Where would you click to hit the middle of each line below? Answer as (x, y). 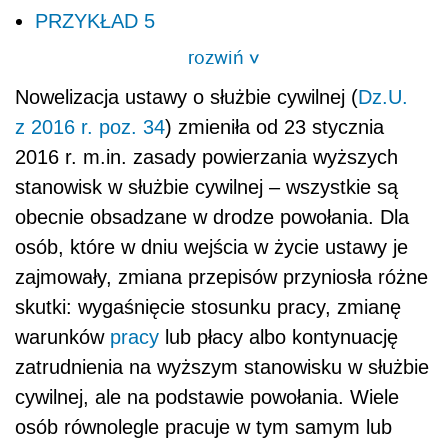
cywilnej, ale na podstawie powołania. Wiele (207, 396)
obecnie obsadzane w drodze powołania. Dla (212, 216)
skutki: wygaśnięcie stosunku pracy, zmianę (208, 306)
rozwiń (218, 56)
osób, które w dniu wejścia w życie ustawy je (211, 246)
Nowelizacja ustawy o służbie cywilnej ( (186, 96)
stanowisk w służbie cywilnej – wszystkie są (206, 186)
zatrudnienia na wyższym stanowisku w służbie (222, 366)
